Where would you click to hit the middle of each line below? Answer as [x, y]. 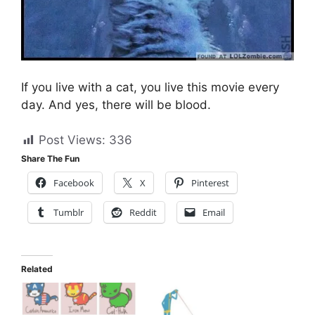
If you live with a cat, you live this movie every [150, 87]
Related [37, 269]
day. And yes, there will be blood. [116, 104]
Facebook [74, 183]
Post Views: [72, 140]
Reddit [143, 213]
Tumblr [69, 213]
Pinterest [210, 183]
